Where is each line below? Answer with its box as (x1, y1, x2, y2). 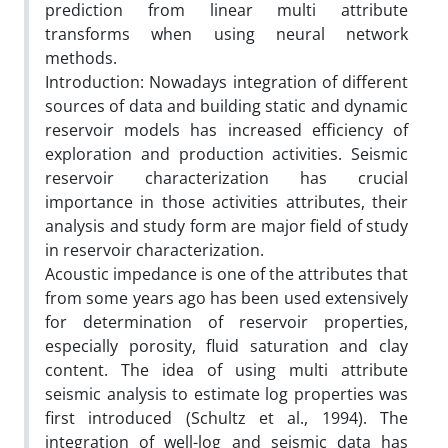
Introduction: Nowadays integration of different (45, 70, 408, 93)
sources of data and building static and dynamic (45, 94, 408, 117)
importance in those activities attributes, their (45, 190, 408, 213)
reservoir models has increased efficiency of (45, 118, 408, 141)
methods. (45, 46, 117, 69)
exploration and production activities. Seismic (45, 142, 408, 165)
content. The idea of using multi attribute (45, 358, 408, 381)
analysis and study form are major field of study (45, 214, 408, 237)
